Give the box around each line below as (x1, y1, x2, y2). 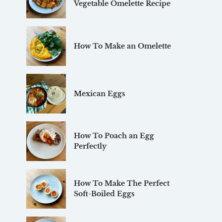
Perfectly (73, 142, 107, 151)
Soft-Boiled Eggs (73, 189, 135, 199)
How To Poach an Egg (73, 131, 154, 141)
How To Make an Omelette (73, 41, 171, 51)
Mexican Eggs (73, 89, 125, 98)
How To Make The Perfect (73, 179, 169, 188)
